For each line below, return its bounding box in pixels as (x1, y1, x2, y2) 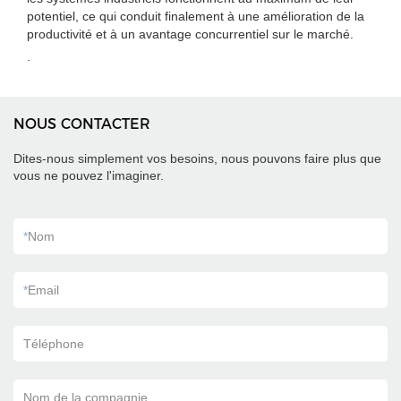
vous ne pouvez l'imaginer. (13, 168, 164, 183)
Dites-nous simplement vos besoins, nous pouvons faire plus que (13, 151, 381, 166)
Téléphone (23, 337, 84, 351)
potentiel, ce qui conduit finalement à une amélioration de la (27, 9, 364, 23)
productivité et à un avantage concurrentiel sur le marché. (27, 27, 354, 41)
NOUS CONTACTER (13, 115, 150, 132)
